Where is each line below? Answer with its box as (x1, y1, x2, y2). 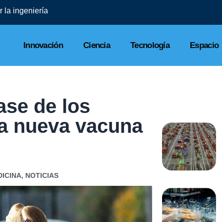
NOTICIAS (25, 171, 58, 180)
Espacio (190, 40, 219, 50)
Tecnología (130, 40, 170, 50)
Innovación (23, 40, 63, 50)
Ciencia (83, 40, 111, 50)
